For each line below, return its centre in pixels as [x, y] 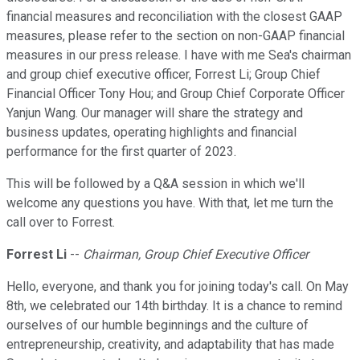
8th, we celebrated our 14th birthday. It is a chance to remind [174, 306]
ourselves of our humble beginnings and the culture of [157, 325]
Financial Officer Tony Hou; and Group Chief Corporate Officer [176, 94]
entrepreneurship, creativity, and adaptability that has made [170, 345]
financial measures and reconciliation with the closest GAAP [174, 17]
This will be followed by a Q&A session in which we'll [155, 184]
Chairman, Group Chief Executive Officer [196, 255]
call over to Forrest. [61, 223]
